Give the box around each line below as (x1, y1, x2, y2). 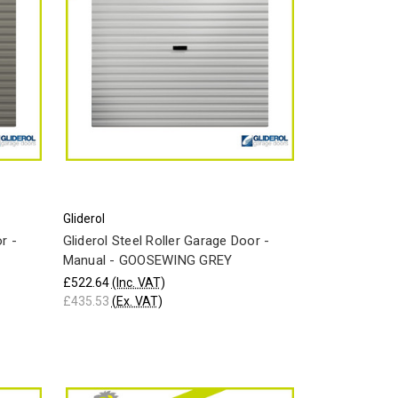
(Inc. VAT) (111, 275, 165, 290)
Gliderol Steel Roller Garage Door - (62, 233, 270, 249)
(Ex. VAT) (111, 293, 163, 308)
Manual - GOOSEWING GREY (62, 252, 233, 268)
